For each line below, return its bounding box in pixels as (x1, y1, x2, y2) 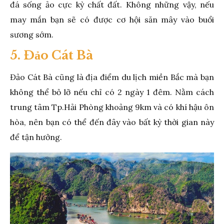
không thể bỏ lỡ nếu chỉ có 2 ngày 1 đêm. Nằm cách (10, 86, 214, 97)
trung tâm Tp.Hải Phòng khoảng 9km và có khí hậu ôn (10, 101, 214, 112)
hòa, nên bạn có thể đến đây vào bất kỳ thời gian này (10, 116, 214, 127)
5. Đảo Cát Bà (10, 47, 93, 62)
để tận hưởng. (10, 131, 62, 142)
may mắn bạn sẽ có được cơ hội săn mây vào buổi (10, 14, 214, 24)
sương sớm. (10, 29, 53, 39)
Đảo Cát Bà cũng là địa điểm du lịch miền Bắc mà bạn (10, 71, 214, 82)
